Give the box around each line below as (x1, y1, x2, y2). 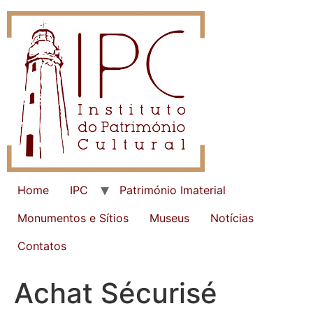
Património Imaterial (119, 183, 226, 197)
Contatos (17, 239, 66, 253)
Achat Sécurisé (14, 276, 217, 310)
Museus (150, 211, 189, 225)
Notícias (210, 211, 254, 225)
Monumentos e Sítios (17, 211, 129, 225)
